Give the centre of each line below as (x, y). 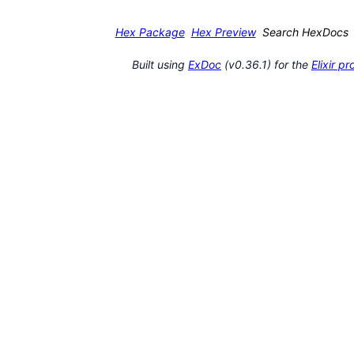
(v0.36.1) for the (266, 64)
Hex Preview (223, 32)
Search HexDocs (305, 32)
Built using (160, 64)
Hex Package (150, 32)
